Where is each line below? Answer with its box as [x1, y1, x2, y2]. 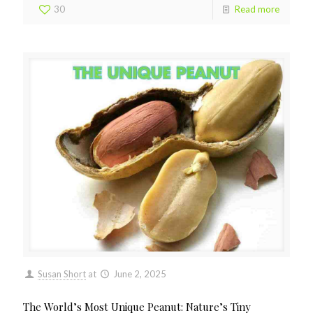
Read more [235, 3, 279, 15]
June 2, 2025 [113, 268, 167, 280]
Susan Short [38, 268, 87, 280]
